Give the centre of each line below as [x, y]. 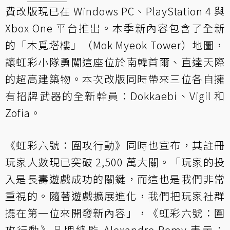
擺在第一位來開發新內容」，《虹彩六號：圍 [115, 213]
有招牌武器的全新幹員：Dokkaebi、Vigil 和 [115, 96]
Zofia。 [23, 113]
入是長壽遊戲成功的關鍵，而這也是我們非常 [115, 179]
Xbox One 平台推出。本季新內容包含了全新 [115, 28]
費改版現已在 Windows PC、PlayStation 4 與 [115, 11]
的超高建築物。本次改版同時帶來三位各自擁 [115, 79]
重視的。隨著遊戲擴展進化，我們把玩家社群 [115, 196]
